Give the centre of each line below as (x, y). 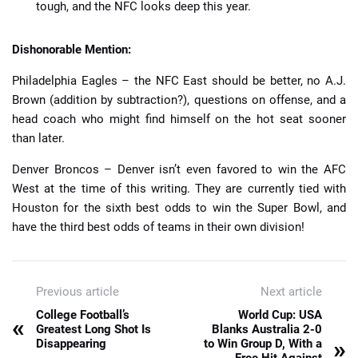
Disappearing (71, 344)
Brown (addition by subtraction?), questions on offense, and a (179, 100)
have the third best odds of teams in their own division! (158, 227)
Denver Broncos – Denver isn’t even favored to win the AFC (179, 170)
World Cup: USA (280, 315)
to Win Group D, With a (263, 344)
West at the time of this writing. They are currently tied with (179, 189)
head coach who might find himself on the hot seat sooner (179, 119)
